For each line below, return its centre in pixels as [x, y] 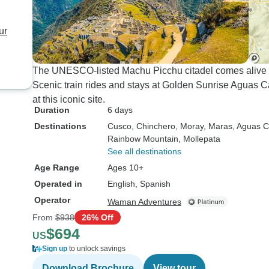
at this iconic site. [69, 99]
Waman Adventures [144, 202]
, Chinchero [153, 126]
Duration [52, 110]
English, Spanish [139, 184]
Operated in [58, 184]
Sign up [55, 249]
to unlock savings [96, 249]
